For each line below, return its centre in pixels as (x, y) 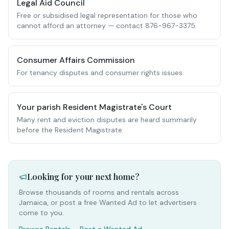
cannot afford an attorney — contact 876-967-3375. (107, 26)
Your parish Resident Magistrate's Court (94, 107)
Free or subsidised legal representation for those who (107, 15)
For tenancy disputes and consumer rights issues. (100, 73)
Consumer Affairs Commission (76, 60)
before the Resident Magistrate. (70, 130)
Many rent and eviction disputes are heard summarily (107, 120)
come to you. (41, 213)
